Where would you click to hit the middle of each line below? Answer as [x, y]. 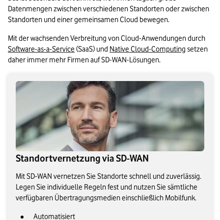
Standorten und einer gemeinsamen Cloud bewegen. [89, 20]
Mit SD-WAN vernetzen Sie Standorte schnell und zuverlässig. [109, 177]
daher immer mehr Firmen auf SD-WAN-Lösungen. [85, 60]
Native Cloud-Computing [148, 49]
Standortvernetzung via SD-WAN [82, 158]
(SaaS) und [92, 49]
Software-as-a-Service [41, 49]
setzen [197, 49]
